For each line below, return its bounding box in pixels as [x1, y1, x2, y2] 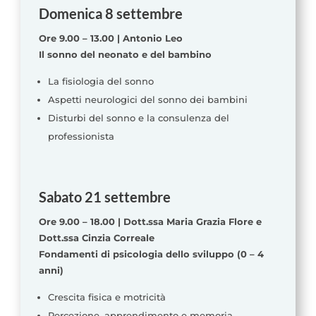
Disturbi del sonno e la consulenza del [47, 112, 229, 124]
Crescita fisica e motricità [47, 291, 166, 303]
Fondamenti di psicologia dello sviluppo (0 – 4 [38, 248, 264, 260]
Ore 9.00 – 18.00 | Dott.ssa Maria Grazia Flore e [38, 216, 262, 228]
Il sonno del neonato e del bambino [38, 49, 212, 61]
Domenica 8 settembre [38, 5, 183, 23]
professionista [47, 130, 114, 142]
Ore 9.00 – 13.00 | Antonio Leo [38, 32, 183, 44]
